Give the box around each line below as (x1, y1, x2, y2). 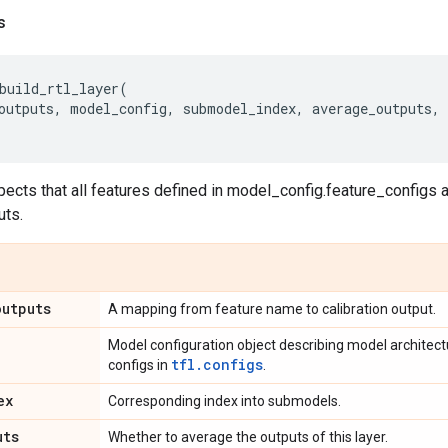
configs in (108, 356, 171, 373)
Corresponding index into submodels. (108, 392, 341, 409)
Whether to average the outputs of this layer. (108, 428, 388, 445)
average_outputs (312, 98, 432, 118)
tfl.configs (171, 354, 263, 374)
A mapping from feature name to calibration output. (108, 300, 436, 317)
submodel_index (183, 98, 296, 118)
